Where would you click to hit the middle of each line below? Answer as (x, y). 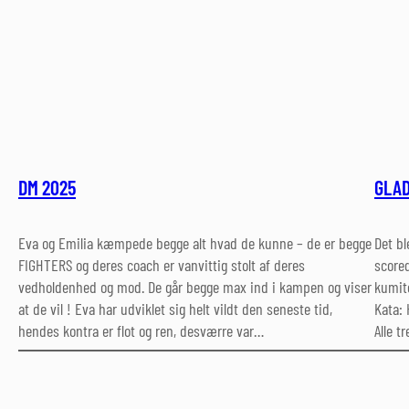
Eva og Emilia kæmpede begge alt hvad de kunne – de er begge (195, 242)
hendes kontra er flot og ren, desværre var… (141, 330)
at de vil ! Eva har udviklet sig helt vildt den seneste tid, (175, 308)
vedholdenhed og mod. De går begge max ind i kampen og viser (195, 286)
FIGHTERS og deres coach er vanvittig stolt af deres (162, 264)
